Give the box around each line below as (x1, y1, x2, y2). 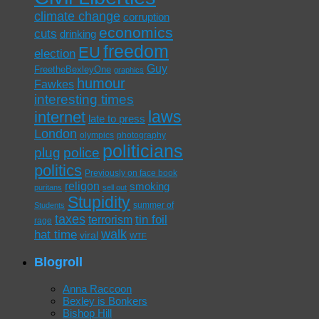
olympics (80, 130, 114, 141)
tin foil (135, 213, 167, 227)
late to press (88, 113, 145, 125)
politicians (103, 142, 183, 162)
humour (77, 75, 125, 92)
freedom (103, 41, 169, 62)
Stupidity (68, 193, 130, 212)
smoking (130, 180, 169, 193)
